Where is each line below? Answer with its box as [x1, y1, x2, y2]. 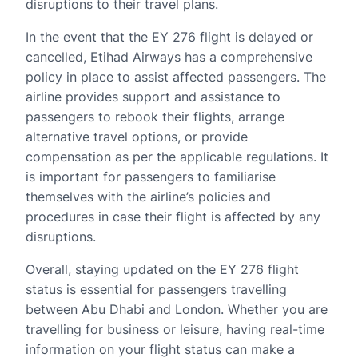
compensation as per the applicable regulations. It [26, 149, 328, 165]
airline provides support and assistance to [26, 89, 280, 105]
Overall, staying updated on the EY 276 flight [26, 261, 299, 277]
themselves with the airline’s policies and [26, 189, 271, 205]
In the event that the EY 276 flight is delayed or [26, 29, 313, 45]
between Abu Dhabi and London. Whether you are [26, 301, 328, 317]
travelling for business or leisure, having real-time [26, 321, 324, 337]
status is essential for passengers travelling [26, 281, 287, 297]
